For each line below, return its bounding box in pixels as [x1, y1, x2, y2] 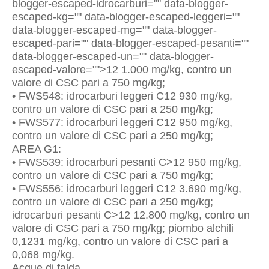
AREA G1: [12, 143, 61, 155]
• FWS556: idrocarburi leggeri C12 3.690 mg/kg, [12, 183, 241, 195]
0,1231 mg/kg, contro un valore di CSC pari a [12, 235, 228, 247]
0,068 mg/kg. [12, 249, 74, 261]
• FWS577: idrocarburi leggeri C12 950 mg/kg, [12, 116, 232, 128]
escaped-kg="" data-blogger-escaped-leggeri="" [12, 11, 240, 23]
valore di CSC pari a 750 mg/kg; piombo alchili [12, 222, 234, 234]
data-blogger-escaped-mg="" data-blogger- [12, 24, 217, 36]
